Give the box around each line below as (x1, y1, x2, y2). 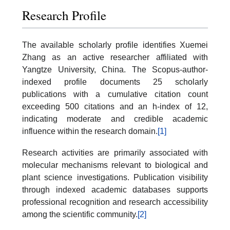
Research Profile (22, 6, 106, 24)
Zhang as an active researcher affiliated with (22, 52, 208, 62)
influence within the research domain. (22, 126, 158, 136)
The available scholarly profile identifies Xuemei (22, 40, 208, 49)
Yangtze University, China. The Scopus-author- (22, 65, 208, 74)
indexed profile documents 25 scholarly (22, 77, 208, 86)
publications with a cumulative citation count (22, 89, 208, 99)
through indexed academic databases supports (22, 185, 208, 194)
